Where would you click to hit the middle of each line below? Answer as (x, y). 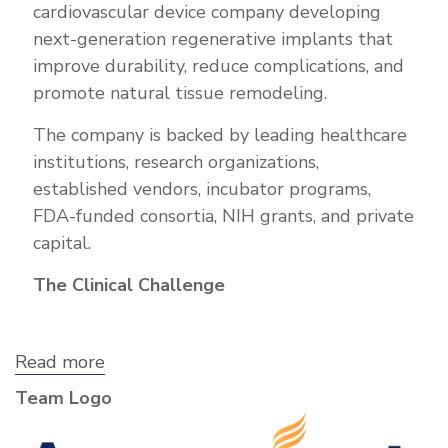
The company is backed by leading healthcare (220, 135)
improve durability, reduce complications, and (218, 66)
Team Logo (63, 398)
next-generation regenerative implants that (213, 39)
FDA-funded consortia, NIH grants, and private (223, 216)
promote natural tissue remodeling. (180, 93)
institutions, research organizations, (176, 162)
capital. (62, 243)
